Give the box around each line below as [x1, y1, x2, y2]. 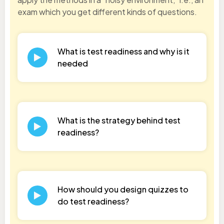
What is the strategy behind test [57, 115, 180, 126]
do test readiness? [57, 196, 129, 207]
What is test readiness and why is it [57, 46, 189, 57]
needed [57, 58, 88, 69]
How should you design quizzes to [57, 184, 188, 195]
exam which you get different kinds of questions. [17, 6, 197, 17]
